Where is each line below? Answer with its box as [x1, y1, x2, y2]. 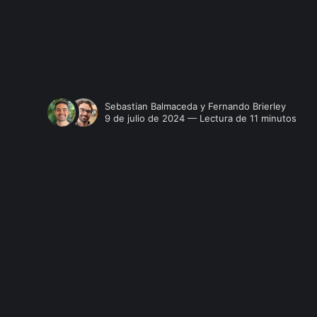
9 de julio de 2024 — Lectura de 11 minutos [105, 112, 297, 124]
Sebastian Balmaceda [105, 100, 198, 112]
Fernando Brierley [208, 100, 287, 112]
